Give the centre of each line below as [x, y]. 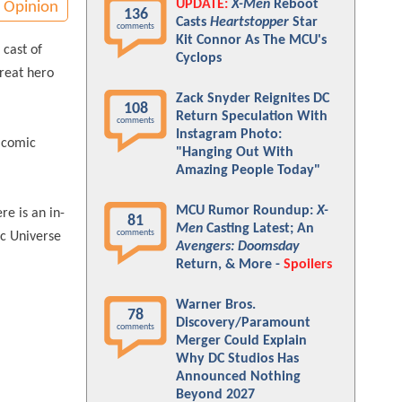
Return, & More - [230, 265]
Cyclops [199, 58]
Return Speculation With [252, 117]
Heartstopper [249, 22]
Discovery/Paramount [243, 323]
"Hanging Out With [235, 153]
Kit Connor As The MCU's [251, 40]
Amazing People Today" [248, 170]
